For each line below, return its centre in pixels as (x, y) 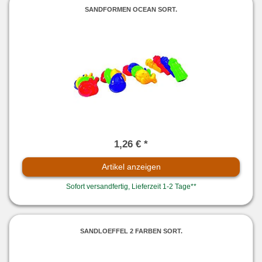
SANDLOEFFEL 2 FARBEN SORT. (131, 231)
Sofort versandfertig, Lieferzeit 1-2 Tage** (131, 187)
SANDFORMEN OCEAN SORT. (131, 9)
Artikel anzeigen (131, 167)
